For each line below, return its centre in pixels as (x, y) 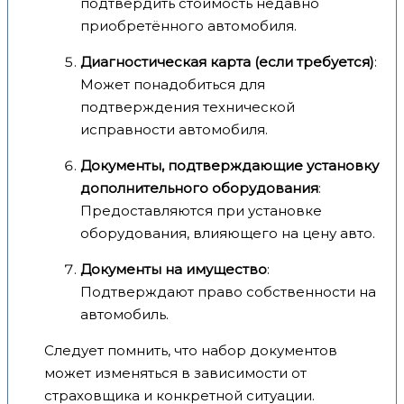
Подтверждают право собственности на (228, 291)
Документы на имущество (174, 269)
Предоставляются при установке (201, 210)
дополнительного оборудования (199, 188)
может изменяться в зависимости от (175, 372)
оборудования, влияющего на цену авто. (228, 233)
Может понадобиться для (173, 84)
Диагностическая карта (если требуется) (227, 61)
